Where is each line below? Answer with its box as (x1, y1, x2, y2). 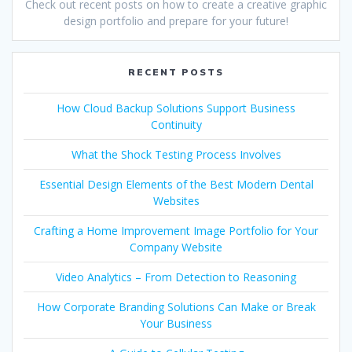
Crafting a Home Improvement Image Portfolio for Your (34, 223, 318, 239)
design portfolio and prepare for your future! (64, 13, 288, 29)
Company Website (130, 240, 222, 255)
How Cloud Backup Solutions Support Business (57, 101, 295, 116)
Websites (152, 193, 200, 209)
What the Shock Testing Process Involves (71, 147, 281, 163)
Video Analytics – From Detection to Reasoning (56, 269, 296, 285)
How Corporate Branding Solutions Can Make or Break (36, 299, 316, 315)
